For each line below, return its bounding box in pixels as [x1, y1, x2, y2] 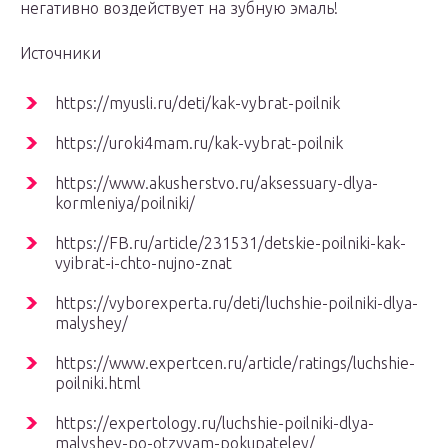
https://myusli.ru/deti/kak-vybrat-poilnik [55, 94, 340, 113]
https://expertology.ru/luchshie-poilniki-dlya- [55, 414, 374, 433]
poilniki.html [55, 374, 141, 393]
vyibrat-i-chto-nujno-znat [55, 254, 232, 273]
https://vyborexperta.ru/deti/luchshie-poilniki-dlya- [55, 294, 418, 313]
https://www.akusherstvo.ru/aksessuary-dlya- [55, 174, 378, 193]
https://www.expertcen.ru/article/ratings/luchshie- [55, 354, 415, 373]
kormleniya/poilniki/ [55, 194, 195, 213]
